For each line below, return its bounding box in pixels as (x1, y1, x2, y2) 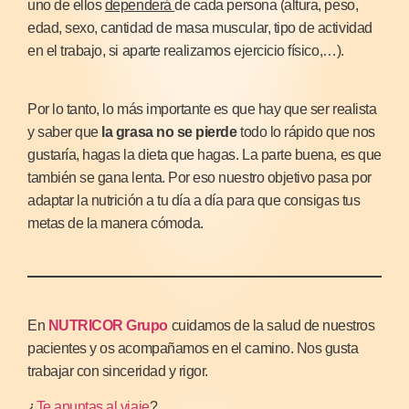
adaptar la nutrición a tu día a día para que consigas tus (27, 193, 361, 209)
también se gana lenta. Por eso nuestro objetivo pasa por (27, 170, 372, 186)
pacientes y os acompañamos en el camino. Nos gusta (27, 340, 359, 356)
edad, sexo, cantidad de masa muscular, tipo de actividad (27, 19, 372, 36)
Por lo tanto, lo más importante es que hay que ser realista (27, 101, 377, 118)
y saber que (27, 124, 102, 141)
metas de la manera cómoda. (27, 215, 204, 232)
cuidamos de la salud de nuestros (168, 317, 375, 333)
